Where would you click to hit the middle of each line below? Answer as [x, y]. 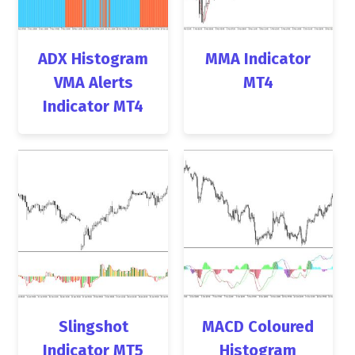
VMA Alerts [93, 82]
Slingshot [93, 326]
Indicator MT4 [94, 106]
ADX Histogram [94, 58]
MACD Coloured [258, 326]
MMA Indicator [258, 58]
